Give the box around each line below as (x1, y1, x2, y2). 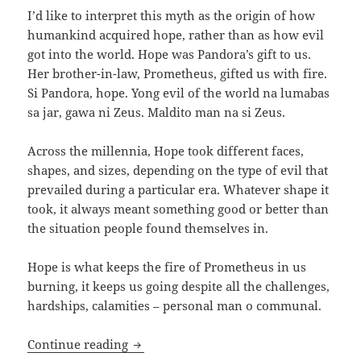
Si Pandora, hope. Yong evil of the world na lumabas (27, 85, 330, 102)
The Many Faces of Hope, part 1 (131, 335, 311, 352)
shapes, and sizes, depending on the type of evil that (27, 162, 329, 179)
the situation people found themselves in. (27, 220, 269, 237)
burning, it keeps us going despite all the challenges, (27, 278, 330, 295)
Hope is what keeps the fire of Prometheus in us (27, 259, 307, 276)
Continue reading (27, 336, 132, 353)
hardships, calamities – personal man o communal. (27, 297, 322, 314)
